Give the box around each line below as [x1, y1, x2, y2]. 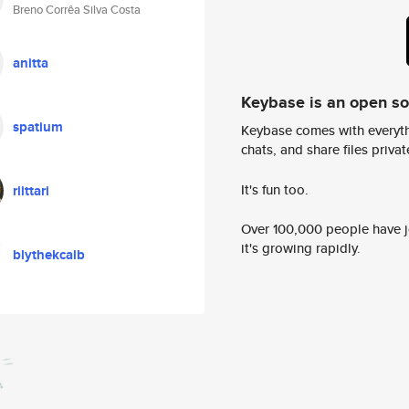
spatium [13, 117, 63, 137]
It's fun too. [241, 179, 309, 199]
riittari [13, 181, 49, 201]
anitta [13, 53, 48, 73]
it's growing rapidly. [241, 238, 361, 258]
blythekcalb [13, 245, 85, 265]
